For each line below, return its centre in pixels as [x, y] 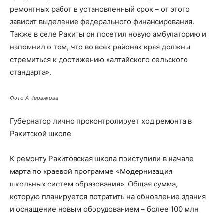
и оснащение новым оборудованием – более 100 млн [104, 209]
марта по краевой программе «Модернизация [91, 171]
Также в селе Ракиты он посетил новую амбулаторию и [108, 34]
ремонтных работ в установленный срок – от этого [100, 9]
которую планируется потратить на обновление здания [108, 196]
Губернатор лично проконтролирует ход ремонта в [101, 121]
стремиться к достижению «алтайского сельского [99, 59]
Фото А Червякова [34, 98]
